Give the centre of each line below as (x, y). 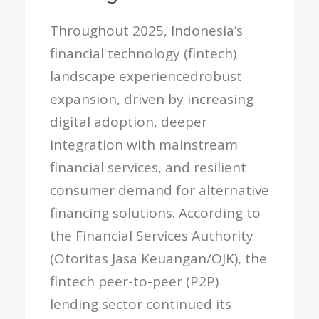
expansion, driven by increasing (152, 99)
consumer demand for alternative (159, 190)
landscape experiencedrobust (146, 76)
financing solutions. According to (155, 213)
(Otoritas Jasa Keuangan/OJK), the (158, 258)
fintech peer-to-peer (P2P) (134, 281)
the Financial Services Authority (152, 236)
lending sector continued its (141, 304)
